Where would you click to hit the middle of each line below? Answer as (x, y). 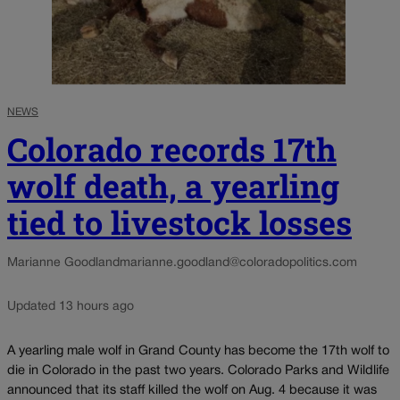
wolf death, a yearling (173, 186)
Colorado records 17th (172, 150)
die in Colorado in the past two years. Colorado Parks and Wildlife (198, 371)
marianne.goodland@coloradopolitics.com (238, 263)
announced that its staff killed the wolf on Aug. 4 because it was (192, 390)
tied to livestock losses (179, 223)
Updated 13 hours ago (71, 307)
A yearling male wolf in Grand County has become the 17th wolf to (198, 351)
